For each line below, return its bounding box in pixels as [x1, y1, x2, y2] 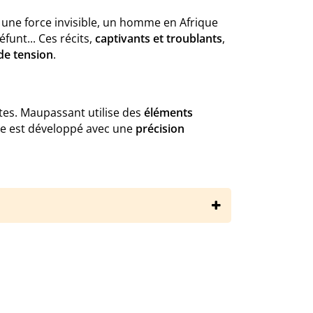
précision [136, 121, 184, 136]
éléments [144, 105, 193, 120]
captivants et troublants [95, 31, 222, 46]
